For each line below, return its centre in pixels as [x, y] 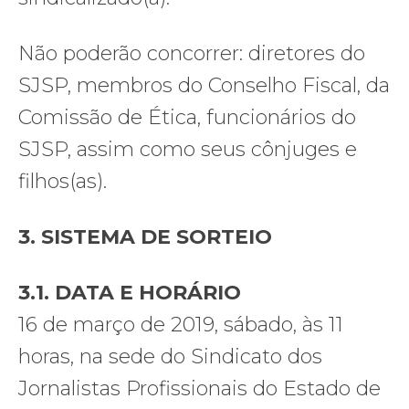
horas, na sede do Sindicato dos [170, 356]
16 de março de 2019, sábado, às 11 [181, 324]
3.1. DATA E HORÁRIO [130, 292]
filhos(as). [63, 181]
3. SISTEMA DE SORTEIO [145, 236]
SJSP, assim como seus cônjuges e [188, 149]
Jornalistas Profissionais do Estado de [199, 388]
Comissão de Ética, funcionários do [187, 117]
